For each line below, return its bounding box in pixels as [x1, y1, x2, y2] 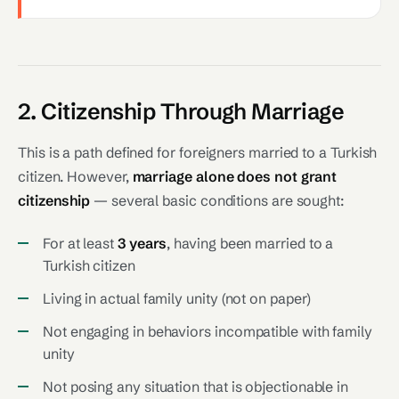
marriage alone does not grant [132, 167, 338, 185]
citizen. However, [18, 167, 133, 185]
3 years [117, 234, 167, 252]
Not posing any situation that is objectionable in [43, 378, 349, 395]
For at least [43, 234, 118, 252]
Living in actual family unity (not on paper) [43, 289, 311, 307]
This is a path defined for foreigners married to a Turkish [18, 143, 378, 161]
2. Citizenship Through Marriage [18, 98, 344, 125]
